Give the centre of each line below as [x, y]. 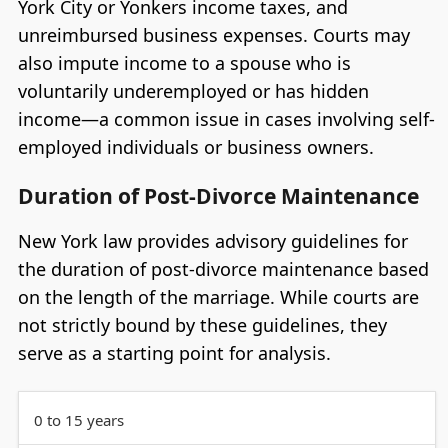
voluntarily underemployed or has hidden [193, 90]
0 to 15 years [78, 419]
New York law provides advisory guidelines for [212, 241]
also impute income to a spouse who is [184, 62]
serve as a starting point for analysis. [174, 353]
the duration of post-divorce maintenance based [223, 269]
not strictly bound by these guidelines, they [202, 325]
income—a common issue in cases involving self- [226, 118]
